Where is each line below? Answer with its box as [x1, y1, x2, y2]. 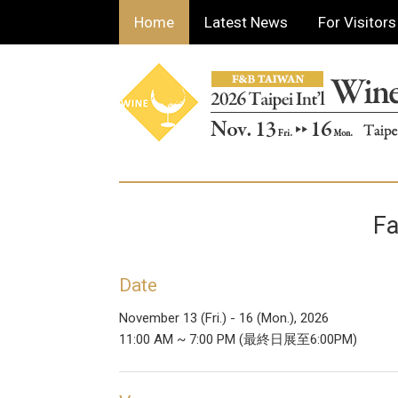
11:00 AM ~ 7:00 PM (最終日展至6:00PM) [119, 331, 358, 347]
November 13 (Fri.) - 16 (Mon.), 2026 [119, 310, 330, 326]
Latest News [204, 13, 289, 31]
